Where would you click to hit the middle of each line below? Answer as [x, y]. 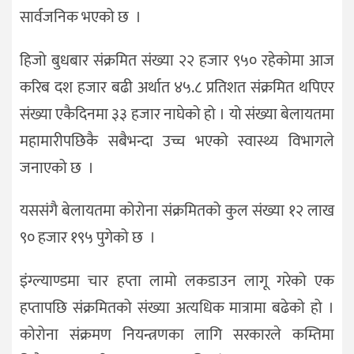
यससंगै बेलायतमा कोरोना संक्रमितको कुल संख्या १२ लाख [177, 211]
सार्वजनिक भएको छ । [81, 17]
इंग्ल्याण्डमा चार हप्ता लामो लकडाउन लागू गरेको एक [177, 282]
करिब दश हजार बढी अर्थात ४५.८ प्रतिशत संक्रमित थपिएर [177, 87]
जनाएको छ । [57, 168]
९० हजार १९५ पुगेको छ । [88, 238]
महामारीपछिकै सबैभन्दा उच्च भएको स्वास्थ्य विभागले [177, 141]
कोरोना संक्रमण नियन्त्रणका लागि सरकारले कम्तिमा [177, 335]
